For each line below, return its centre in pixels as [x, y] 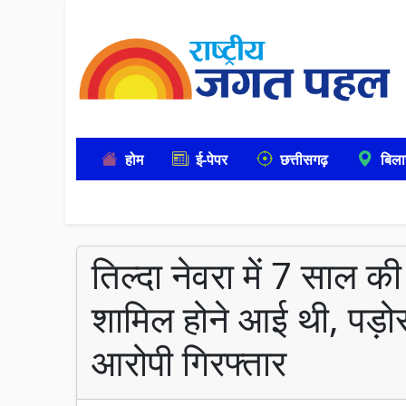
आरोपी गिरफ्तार [189, 362]
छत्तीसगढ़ [304, 159]
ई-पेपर [212, 159]
